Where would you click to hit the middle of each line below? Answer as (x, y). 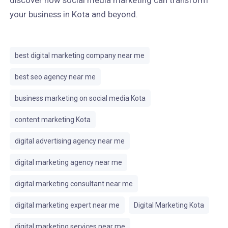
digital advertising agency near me (69, 141)
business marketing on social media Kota (80, 98)
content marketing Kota (52, 120)
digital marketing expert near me (67, 205)
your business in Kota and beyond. (74, 14)
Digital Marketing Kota (169, 205)
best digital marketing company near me (79, 55)
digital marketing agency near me (68, 162)
